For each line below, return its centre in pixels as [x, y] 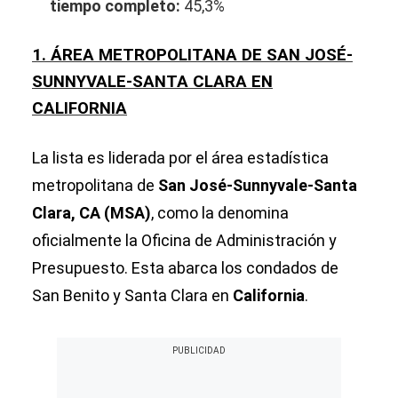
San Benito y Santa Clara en [132, 296]
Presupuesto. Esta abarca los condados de [185, 268]
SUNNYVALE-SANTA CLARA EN [152, 82]
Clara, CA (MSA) [92, 213]
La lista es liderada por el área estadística [180, 158]
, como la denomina [220, 213]
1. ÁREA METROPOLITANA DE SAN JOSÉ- [192, 56]
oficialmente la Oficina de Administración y [184, 241]
